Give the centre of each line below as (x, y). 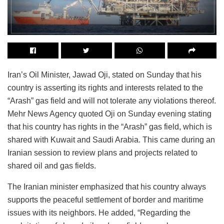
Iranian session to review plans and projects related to (102, 152)
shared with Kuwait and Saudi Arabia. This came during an (111, 139)
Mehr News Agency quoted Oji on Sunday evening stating (109, 113)
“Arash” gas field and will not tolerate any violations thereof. (112, 100)
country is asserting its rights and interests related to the (105, 87)
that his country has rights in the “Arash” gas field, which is (110, 126)
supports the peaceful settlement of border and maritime (105, 199)
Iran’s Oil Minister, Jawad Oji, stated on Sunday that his (104, 74)
